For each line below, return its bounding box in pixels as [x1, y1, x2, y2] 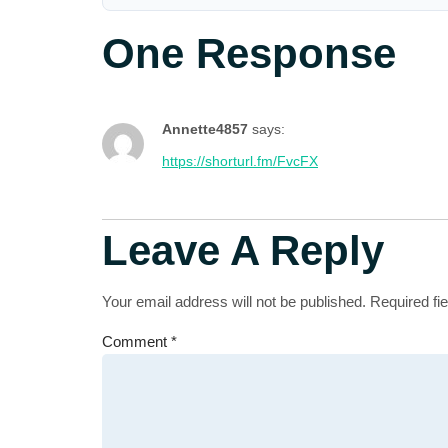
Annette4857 [162, 121, 248, 137]
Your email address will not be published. [102, 293, 366, 311]
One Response [102, 29, 396, 77]
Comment [102, 333, 171, 351]
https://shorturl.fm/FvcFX [162, 154, 318, 170]
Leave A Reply [102, 227, 384, 275]
